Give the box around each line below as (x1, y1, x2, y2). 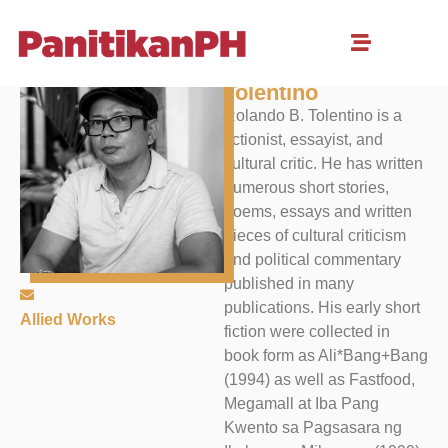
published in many (224, 275, 354, 292)
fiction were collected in (224, 323, 390, 340)
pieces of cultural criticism (224, 227, 406, 244)
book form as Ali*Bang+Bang (224, 347, 428, 364)
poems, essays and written (224, 203, 412, 220)
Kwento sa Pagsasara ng (224, 419, 402, 436)
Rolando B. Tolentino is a (224, 107, 402, 124)
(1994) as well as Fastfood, (224, 371, 415, 388)
